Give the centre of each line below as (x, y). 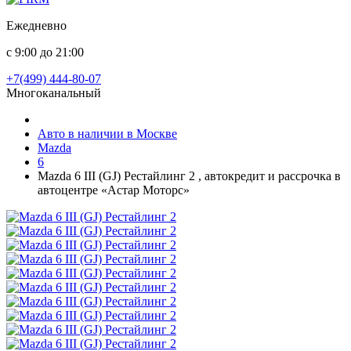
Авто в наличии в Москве (107, 134)
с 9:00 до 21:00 (45, 52)
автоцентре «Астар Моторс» (114, 190)
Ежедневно (36, 25)
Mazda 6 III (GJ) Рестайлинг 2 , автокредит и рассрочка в (189, 176)
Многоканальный (54, 93)
